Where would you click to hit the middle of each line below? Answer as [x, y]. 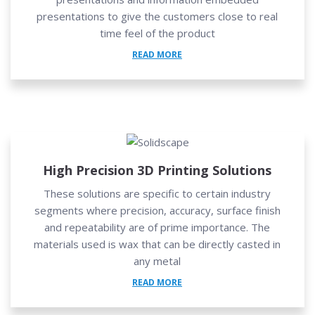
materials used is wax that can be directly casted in [157, 244]
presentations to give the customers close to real [157, 16]
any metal [157, 261]
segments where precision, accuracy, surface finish [157, 210]
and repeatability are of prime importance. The [157, 227]
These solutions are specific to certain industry [157, 193]
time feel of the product [157, 33]
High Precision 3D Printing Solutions [157, 170]
